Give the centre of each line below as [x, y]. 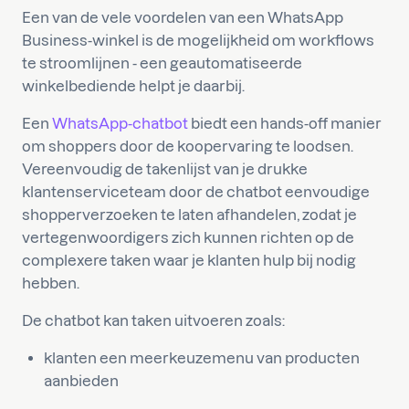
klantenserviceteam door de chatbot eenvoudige [196, 191]
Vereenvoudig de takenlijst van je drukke [165, 168]
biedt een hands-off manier [285, 123]
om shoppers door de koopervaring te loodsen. [188, 146]
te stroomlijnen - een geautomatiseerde [162, 63]
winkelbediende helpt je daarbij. [135, 85]
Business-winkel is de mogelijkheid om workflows [198, 40]
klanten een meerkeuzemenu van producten [202, 357]
